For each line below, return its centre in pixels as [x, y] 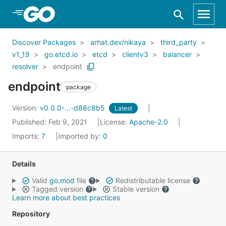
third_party [179, 42]
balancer [177, 54]
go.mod [62, 180]
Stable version [136, 189]
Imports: [27, 136]
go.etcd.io [61, 54]
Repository [31, 214]
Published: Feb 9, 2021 [51, 122]
